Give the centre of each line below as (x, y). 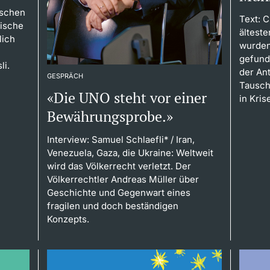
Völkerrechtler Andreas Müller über (123, 179)
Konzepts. (68, 219)
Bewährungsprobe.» (110, 116)
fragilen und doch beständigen (112, 206)
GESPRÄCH (65, 76)
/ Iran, (181, 139)
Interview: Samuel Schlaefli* (107, 139)
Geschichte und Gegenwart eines (118, 192)
